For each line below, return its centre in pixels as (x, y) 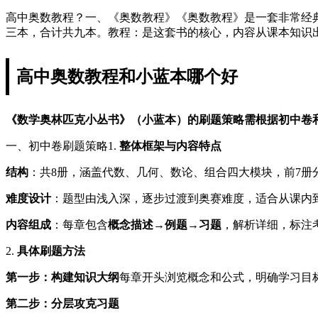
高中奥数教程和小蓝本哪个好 (127, 76)
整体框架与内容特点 (170, 146)
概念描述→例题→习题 (165, 224)
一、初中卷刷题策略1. (62, 146)
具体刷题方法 (51, 251)
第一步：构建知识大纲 (62, 277)
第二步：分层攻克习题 (62, 303)
